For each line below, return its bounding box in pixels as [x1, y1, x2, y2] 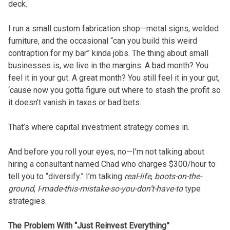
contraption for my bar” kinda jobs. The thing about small [8, 48, 208, 58]
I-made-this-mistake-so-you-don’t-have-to [37, 183, 183, 194]
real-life [124, 171, 151, 181]
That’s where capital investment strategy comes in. [8, 122, 189, 132]
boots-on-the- [154, 171, 202, 181]
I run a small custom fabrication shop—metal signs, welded [8, 23, 219, 33]
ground [8, 183, 34, 194]
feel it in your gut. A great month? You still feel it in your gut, [8, 72, 220, 83]
